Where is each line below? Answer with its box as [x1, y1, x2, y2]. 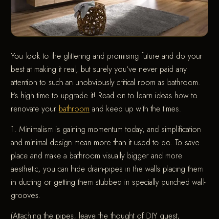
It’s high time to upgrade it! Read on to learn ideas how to [11, 90, 198, 102]
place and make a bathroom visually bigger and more [11, 150, 183, 162]
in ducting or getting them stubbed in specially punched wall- [11, 176, 206, 188]
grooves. [11, 190, 42, 201]
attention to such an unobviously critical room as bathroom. [11, 77, 201, 88]
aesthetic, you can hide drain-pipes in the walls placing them [11, 163, 203, 175]
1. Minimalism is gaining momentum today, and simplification [11, 124, 201, 135]
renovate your [11, 103, 59, 115]
